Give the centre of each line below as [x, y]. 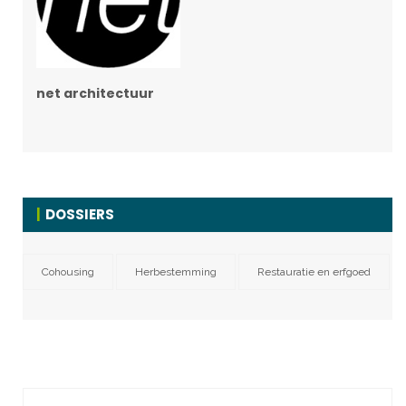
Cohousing [68, 271]
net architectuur [95, 93]
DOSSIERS [80, 214]
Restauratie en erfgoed [314, 271]
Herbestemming [176, 271]
